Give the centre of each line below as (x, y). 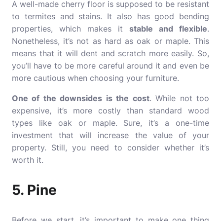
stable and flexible (168, 29)
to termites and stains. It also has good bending (110, 16)
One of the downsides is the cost (81, 98)
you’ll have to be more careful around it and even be (110, 66)
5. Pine (34, 190)
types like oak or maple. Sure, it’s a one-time (110, 123)
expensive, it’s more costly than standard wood (110, 110)
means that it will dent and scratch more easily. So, (110, 53)
